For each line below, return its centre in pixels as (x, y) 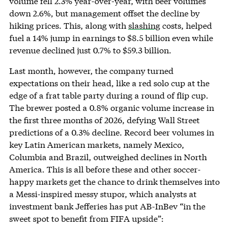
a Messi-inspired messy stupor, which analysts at (103, 194)
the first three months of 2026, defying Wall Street (104, 120)
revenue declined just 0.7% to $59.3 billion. (90, 50)
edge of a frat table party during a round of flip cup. (109, 95)
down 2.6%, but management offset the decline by (104, 13)
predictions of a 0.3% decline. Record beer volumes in (111, 132)
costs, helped (186, 26)
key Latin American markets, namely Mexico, (97, 145)
